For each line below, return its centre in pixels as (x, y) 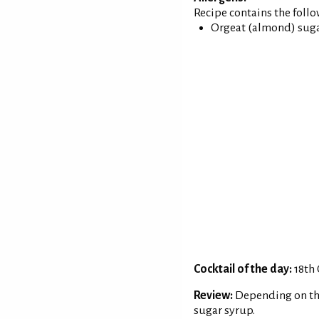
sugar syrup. (224, 311)
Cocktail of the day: (243, 270)
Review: (213, 296)
